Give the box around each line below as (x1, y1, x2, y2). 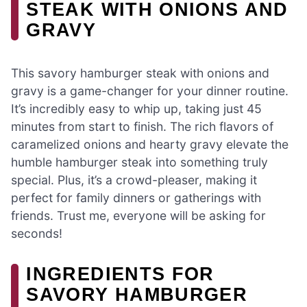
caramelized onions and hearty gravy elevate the (11, 137, 288, 152)
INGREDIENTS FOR (26, 263, 214, 285)
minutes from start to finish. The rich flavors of (11, 119, 273, 134)
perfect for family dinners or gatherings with (11, 191, 261, 206)
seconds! (11, 226, 62, 241)
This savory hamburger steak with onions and (11, 66, 269, 81)
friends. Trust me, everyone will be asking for (11, 208, 266, 223)
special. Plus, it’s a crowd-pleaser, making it (11, 173, 257, 188)
